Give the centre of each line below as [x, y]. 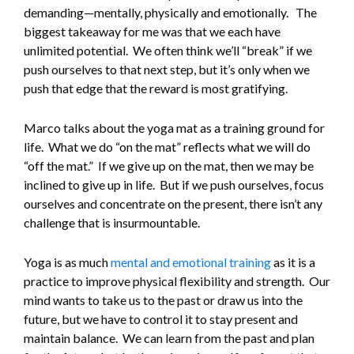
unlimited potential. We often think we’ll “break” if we [168, 51]
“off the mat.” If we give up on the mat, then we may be [169, 166]
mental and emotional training [191, 262]
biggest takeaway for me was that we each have [152, 32]
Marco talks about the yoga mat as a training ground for [174, 128]
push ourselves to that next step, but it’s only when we [167, 70]
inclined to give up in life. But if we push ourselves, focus [174, 185]
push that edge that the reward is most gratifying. [156, 88]
